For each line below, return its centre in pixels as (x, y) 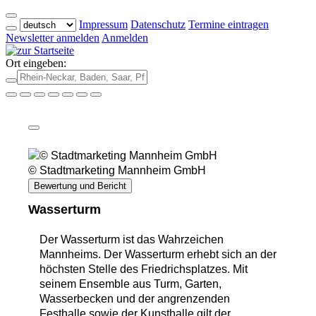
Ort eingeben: (36, 63)
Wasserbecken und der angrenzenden (135, 299)
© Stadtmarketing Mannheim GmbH (117, 170)
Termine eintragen (229, 24)
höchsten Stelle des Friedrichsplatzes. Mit (144, 269)
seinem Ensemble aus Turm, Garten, (130, 284)
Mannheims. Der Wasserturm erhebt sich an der (158, 255)
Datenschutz (158, 24)
